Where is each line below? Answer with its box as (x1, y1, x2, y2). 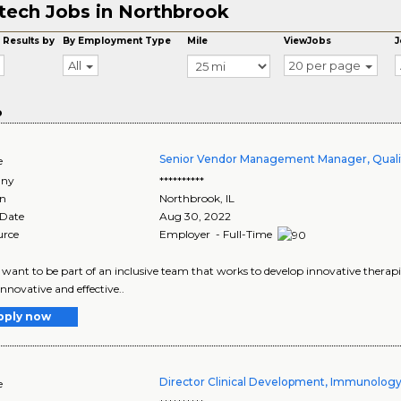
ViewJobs (284, 35, 332, 47)
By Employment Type (63, 35, 172, 47)
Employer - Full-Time (159, 227, 276, 241)
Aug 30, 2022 (159, 209, 232, 223)
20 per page (289, 58, 362, 73)
